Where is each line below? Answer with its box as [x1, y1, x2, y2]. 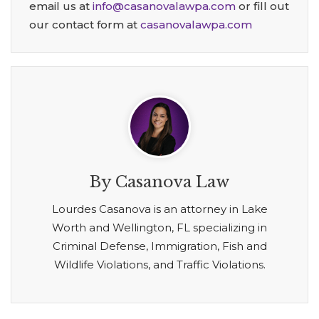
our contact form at [29, 18, 140, 32]
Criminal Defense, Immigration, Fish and [52, 239, 267, 253]
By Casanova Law [90, 172, 229, 192]
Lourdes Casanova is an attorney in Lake [51, 202, 268, 216]
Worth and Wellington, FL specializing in [52, 221, 267, 235]
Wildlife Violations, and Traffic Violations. [53, 258, 266, 272]
